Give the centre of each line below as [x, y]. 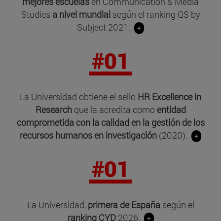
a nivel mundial [81, 14]
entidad [171, 109]
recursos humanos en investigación [89, 135]
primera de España [124, 204]
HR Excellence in [169, 96]
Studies [37, 14]
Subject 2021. [106, 27]
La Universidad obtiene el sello [79, 96]
